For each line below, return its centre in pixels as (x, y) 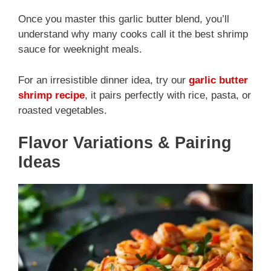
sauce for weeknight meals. (80, 50)
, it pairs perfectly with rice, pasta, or (168, 95)
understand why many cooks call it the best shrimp (133, 34)
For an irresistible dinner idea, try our (103, 80)
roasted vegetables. (63, 110)
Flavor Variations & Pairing (125, 143)
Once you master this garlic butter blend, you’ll (124, 19)
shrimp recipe (51, 95)
